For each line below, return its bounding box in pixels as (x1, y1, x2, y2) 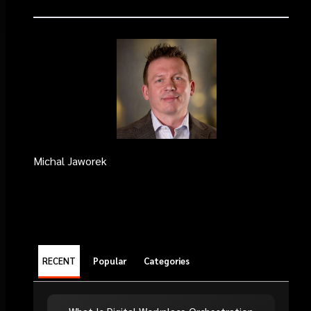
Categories (143, 254, 190, 267)
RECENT (42, 254, 76, 267)
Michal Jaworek (33, 153, 108, 168)
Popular (92, 254, 126, 267)
